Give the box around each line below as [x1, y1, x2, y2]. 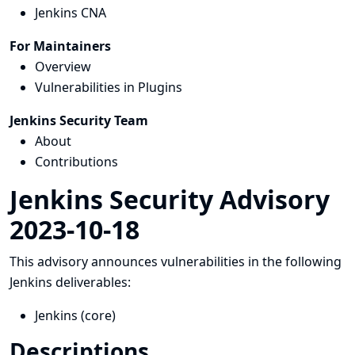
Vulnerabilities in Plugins [35, 78, 182, 96]
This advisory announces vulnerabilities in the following [10, 253, 342, 270]
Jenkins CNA [35, 4, 106, 21]
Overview [35, 58, 91, 75]
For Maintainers [10, 37, 111, 55]
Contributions [35, 153, 118, 170]
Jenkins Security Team [10, 112, 148, 129]
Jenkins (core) [35, 307, 116, 324]
